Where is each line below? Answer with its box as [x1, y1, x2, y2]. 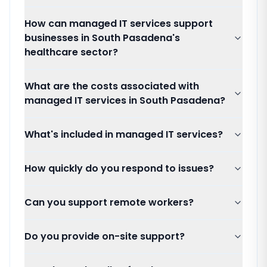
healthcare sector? [24, 45, 118, 59]
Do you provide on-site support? [24, 229, 185, 243]
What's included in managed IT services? [24, 128, 223, 141]
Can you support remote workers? [24, 195, 194, 209]
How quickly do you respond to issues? [24, 162, 214, 175]
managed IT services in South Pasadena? [24, 94, 225, 107]
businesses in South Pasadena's [24, 31, 180, 45]
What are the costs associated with [24, 79, 199, 93]
